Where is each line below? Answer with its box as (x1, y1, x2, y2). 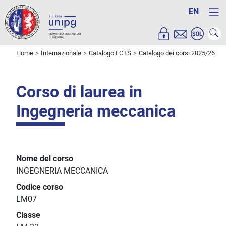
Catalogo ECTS (89, 49, 131, 58)
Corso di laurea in (16, 82, 142, 102)
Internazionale (41, 49, 81, 58)
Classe (16, 210, 40, 220)
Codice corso (16, 182, 63, 192)
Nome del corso (16, 154, 73, 164)
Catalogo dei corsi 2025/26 (139, 49, 215, 58)
